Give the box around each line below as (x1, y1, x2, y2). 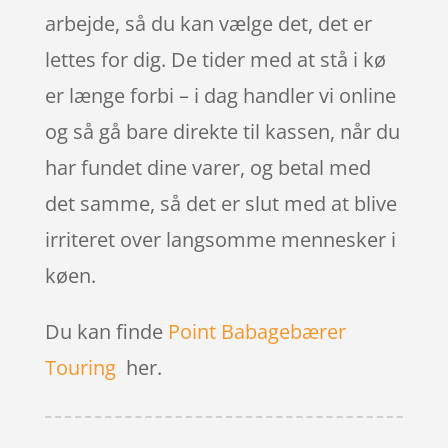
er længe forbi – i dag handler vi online (44, 81, 396, 109)
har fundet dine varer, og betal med (44, 153, 371, 181)
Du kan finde (44, 317, 168, 345)
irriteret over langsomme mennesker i (44, 225, 396, 253)
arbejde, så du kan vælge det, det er (44, 9, 372, 37)
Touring (44, 353, 116, 381)
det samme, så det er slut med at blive (44, 189, 397, 217)
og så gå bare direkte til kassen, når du (44, 117, 400, 145)
